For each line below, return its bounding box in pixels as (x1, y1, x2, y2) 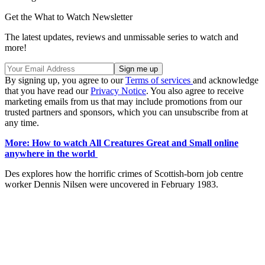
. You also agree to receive (146, 85, 244, 96)
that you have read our (5, 85, 91, 96)
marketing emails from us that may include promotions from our (5, 96, 242, 106)
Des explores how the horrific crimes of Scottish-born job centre (5, 168, 243, 179)
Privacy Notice (91, 85, 146, 96)
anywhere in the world (5, 148, 98, 159)
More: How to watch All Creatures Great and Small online (5, 137, 238, 148)
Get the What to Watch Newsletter (5, 11, 132, 22)
